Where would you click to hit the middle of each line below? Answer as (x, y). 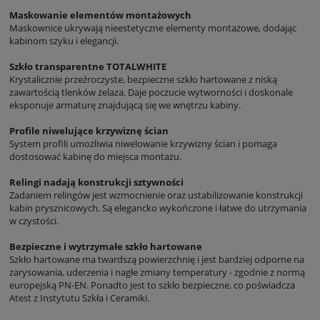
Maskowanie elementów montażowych (100, 15)
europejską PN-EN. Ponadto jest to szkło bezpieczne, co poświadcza (152, 285)
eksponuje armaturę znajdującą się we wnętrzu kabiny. (125, 105)
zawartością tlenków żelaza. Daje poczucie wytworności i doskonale (151, 92)
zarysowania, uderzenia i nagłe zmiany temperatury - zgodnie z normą (157, 272)
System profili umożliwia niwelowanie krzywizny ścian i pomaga (143, 143)
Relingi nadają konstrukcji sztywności (96, 182)
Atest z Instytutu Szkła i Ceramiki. (79, 297)
